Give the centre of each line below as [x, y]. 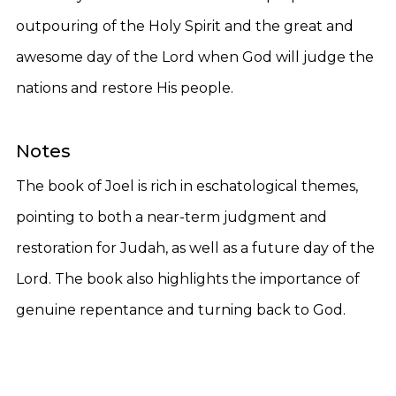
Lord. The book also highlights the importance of [188, 279]
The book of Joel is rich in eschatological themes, [187, 186]
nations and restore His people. [125, 88]
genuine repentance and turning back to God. [181, 310]
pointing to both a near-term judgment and [171, 217]
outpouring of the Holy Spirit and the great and [185, 26]
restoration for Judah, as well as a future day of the [195, 248]
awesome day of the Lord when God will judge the [195, 57]
